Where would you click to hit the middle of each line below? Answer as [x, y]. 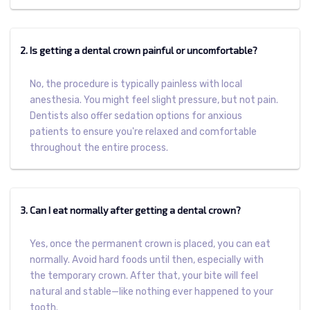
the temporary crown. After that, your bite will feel [144, 275]
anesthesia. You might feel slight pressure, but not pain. [154, 100]
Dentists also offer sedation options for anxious [136, 116]
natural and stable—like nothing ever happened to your [152, 291]
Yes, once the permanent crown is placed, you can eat [150, 244]
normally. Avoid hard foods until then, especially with [147, 259]
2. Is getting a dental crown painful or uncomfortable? [139, 50]
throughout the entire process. [99, 147]
